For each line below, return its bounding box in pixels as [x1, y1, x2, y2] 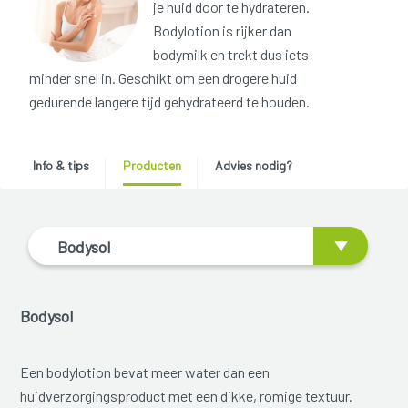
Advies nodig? [214, 158, 292, 174]
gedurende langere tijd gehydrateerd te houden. [29, 93, 310, 111]
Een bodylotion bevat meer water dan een [20, 362, 270, 381]
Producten [122, 158, 181, 174]
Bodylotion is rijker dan [153, 22, 291, 40]
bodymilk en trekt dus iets [153, 46, 309, 64]
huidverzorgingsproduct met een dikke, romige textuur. [20, 386, 353, 404]
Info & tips [32, 158, 89, 174]
